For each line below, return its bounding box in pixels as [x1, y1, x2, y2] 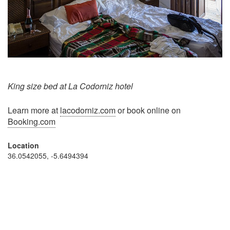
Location [8, 140, 39, 150]
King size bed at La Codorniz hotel [8, 80, 133, 92]
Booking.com [8, 115, 55, 127]
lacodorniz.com [60, 104, 116, 116]
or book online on [116, 104, 181, 116]
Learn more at [8, 104, 60, 116]
